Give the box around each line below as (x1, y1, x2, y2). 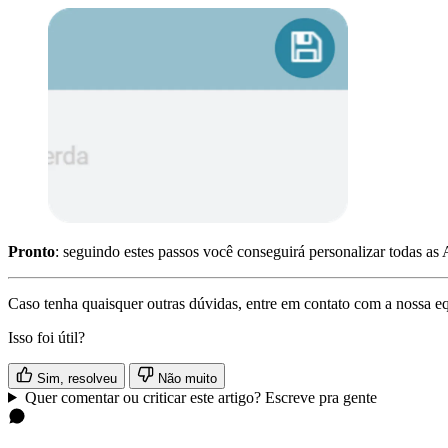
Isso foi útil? (8, 328, 85, 346)
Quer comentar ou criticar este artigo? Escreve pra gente (24, 388, 377, 406)
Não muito (154, 370, 217, 386)
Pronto (8, 242, 55, 260)
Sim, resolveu (33, 370, 117, 386)
